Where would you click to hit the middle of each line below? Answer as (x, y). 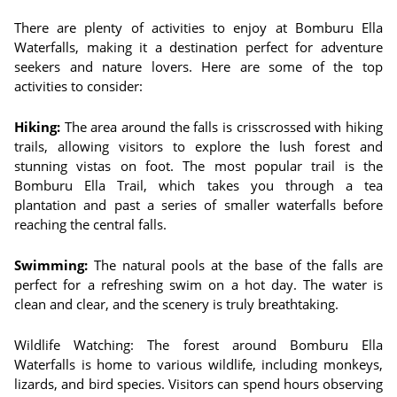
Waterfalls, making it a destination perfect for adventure (198, 47)
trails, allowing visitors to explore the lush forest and (198, 146)
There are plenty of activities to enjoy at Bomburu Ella (198, 27)
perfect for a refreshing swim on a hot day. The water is (198, 284)
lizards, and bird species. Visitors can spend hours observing (198, 384)
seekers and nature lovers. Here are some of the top (198, 66)
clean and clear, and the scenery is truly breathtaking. (176, 304)
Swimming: (51, 265)
